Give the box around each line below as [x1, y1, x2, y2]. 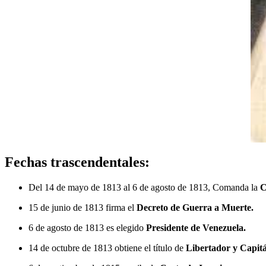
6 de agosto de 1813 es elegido [28, 222, 146, 233]
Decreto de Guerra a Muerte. [134, 202, 254, 213]
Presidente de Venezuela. [146, 222, 246, 233]
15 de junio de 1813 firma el [28, 202, 134, 213]
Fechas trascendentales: [5, 154, 150, 170]
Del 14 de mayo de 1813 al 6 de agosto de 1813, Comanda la [28, 182, 260, 192]
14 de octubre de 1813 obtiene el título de [28, 242, 186, 253]
